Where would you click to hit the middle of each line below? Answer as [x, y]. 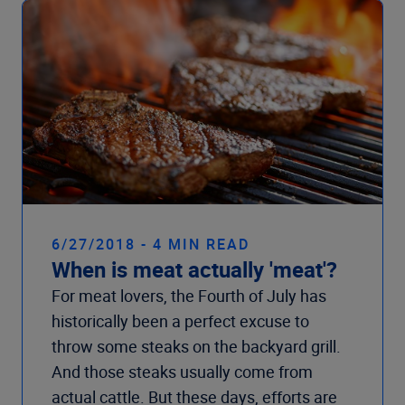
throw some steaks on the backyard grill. [196, 347]
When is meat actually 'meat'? [194, 270]
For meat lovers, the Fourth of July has [189, 296]
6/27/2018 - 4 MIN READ [151, 245]
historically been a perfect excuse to [180, 321]
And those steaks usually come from [182, 372]
